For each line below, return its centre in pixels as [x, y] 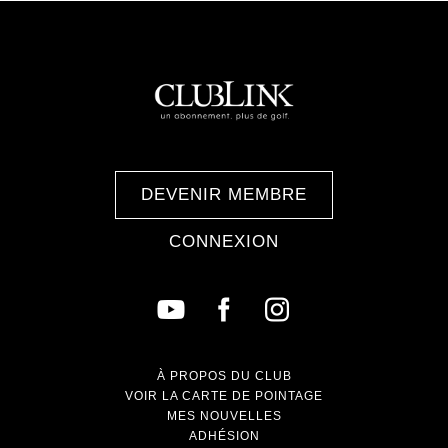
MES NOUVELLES [224, 416]
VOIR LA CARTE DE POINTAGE [224, 396]
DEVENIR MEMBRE [224, 194]
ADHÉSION [224, 436]
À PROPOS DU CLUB [224, 376]
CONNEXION [224, 241]
